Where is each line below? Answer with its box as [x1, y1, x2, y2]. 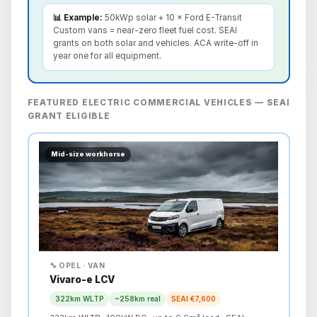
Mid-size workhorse [50, 150, 125, 158]
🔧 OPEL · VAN [50, 261, 105, 270]
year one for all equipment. [52, 51, 161, 62]
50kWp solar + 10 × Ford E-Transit [102, 13, 242, 23]
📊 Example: [52, 13, 103, 23]
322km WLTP [54, 294, 104, 304]
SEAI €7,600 [171, 294, 216, 304]
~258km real [114, 294, 161, 304]
